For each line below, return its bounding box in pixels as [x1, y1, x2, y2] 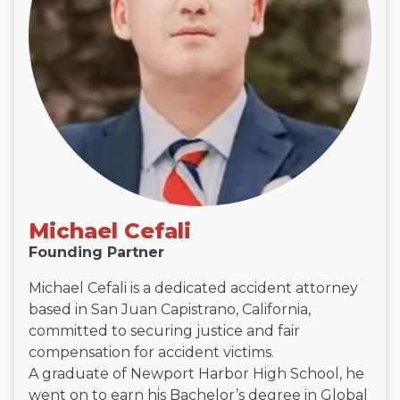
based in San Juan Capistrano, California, [29, 301, 311, 319]
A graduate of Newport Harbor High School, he [29, 365, 364, 383]
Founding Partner [29, 244, 164, 262]
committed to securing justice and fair [29, 322, 300, 340]
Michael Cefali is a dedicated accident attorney [29, 279, 358, 297]
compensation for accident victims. [29, 344, 278, 362]
